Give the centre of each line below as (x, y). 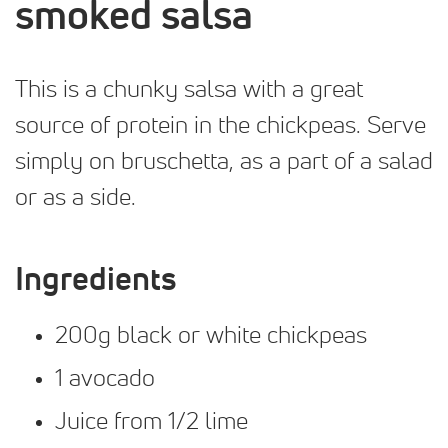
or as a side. (75, 197)
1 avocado (105, 378)
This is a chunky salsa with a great (189, 89)
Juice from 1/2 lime (151, 421)
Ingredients (95, 280)
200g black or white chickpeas (211, 335)
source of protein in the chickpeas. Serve (220, 125)
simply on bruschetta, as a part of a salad (224, 161)
